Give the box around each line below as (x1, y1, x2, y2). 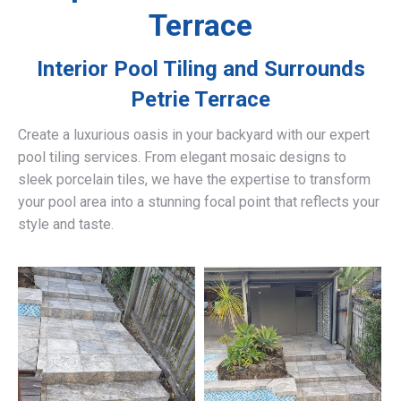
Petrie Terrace (131, 87, 270, 113)
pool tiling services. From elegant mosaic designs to (18, 149, 346, 166)
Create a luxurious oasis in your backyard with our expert (18, 126, 370, 144)
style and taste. (18, 216, 114, 234)
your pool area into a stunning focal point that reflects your (18, 193, 380, 211)
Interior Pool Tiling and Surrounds (36, 56, 365, 82)
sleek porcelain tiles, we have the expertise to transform (18, 171, 371, 189)
